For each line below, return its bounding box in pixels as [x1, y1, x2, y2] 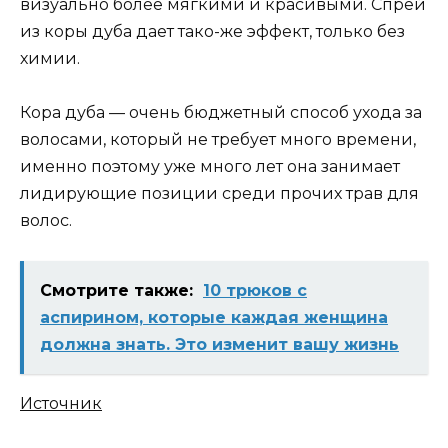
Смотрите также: [40, 281, 193, 301]
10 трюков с [203, 281, 307, 301]
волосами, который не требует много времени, [20, 130, 416, 150]
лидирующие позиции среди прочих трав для [20, 184, 419, 204]
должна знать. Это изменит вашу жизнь [40, 335, 399, 355]
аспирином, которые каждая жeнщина [40, 308, 388, 328]
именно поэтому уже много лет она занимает [20, 157, 400, 177]
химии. [20, 49, 80, 69]
